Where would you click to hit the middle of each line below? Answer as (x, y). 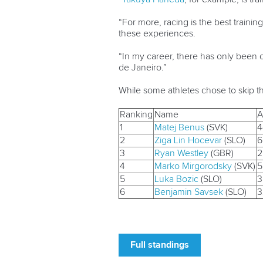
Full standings (160, 245)
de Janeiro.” (143, 68)
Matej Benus (179, 128)
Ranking (136, 115)
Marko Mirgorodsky (193, 166)
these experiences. (157, 34)
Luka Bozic (176, 179)
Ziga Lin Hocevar (188, 141)
